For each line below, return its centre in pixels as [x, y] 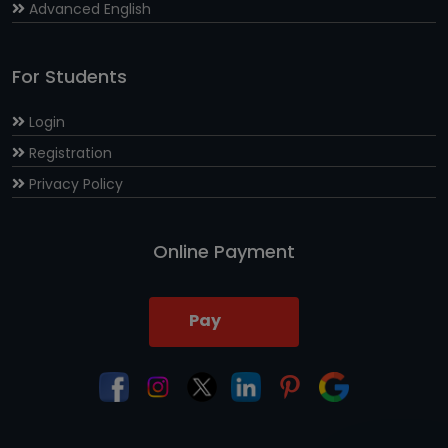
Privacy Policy [76, 183]
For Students [69, 76]
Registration [70, 152]
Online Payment [224, 251]
